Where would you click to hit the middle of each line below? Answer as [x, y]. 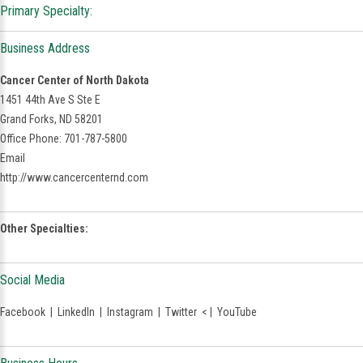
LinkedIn [76, 312]
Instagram [130, 312]
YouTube [237, 312]
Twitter [181, 312]
